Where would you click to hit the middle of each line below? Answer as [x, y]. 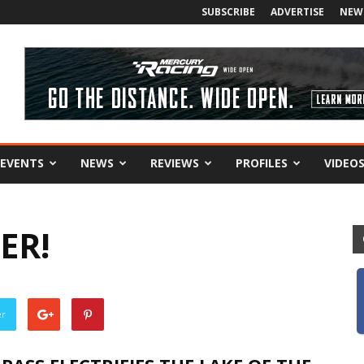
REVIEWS [175, 163]
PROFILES [262, 163]
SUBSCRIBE [228, 12]
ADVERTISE [297, 12]
